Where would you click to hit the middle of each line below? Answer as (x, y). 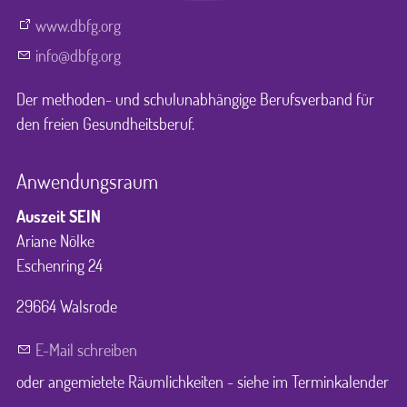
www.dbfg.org (78, 26)
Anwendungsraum (87, 182)
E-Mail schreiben (86, 350)
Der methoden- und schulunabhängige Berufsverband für (195, 99)
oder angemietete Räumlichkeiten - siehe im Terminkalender (203, 381)
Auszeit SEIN (59, 217)
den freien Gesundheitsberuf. (105, 124)
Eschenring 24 (60, 266)
